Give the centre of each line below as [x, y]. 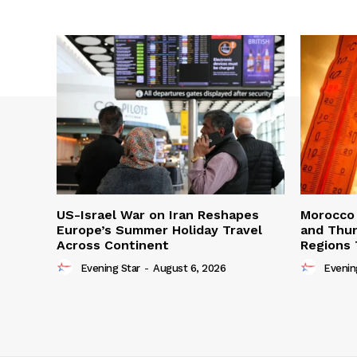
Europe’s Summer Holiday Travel [159, 230]
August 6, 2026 [189, 269]
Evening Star [110, 269]
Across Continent [113, 245]
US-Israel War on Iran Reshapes [158, 215]
